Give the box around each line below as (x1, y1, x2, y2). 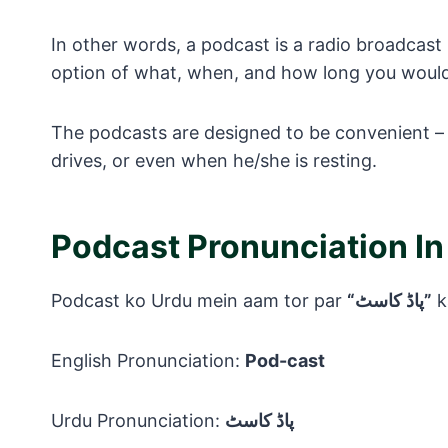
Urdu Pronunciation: (51, 410, 225, 432)
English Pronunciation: (51, 350, 245, 372)
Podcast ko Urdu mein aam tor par (51, 290, 347, 312)
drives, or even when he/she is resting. (51, 150, 377, 172)
